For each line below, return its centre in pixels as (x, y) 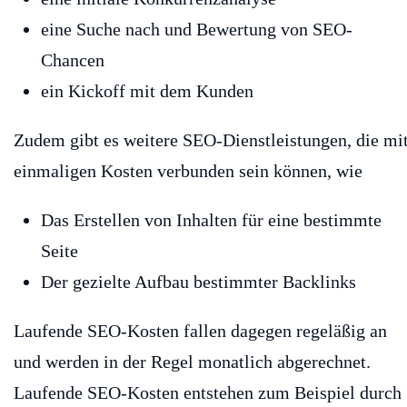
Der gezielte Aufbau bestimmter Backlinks (199, 282)
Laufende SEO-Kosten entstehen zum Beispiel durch (208, 393)
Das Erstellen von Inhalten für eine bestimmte (211, 220)
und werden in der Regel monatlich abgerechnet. (192, 362)
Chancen (73, 60)
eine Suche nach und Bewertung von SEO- (197, 30)
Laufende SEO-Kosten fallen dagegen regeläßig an (200, 331)
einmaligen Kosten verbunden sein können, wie (188, 171)
